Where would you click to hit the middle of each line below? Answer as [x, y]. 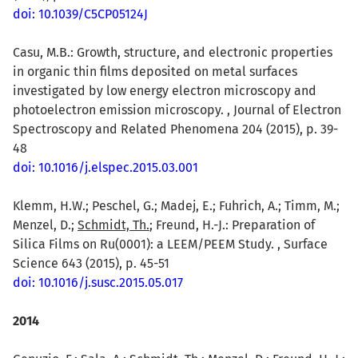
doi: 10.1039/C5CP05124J [80, 14]
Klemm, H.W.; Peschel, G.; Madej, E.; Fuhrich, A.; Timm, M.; [176, 205]
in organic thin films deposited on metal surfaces [155, 71]
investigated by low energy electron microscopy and [165, 90]
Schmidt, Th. [113, 225]
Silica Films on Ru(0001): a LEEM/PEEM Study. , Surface [170, 244]
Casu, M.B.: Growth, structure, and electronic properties [173, 52]
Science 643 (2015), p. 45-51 [91, 263]
